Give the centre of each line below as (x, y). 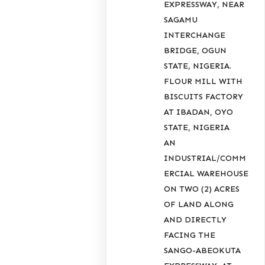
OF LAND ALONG (199, 204)
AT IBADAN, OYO (199, 112)
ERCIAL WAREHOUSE (206, 173)
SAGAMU (181, 20)
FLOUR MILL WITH (203, 81)
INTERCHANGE (195, 35)
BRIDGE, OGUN (195, 50)
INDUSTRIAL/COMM (205, 158)
